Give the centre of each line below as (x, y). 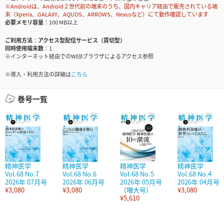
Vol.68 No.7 (22, 174)
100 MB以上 (63, 22)
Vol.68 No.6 (79, 174)
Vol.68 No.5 (137, 174)
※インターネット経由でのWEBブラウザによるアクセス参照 (79, 56)
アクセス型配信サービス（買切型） (82, 40)
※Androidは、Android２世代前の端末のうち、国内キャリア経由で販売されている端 (111, 6)
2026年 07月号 (26, 182)
